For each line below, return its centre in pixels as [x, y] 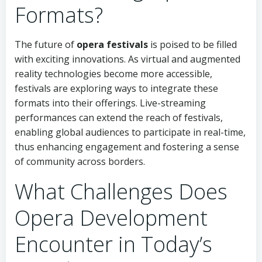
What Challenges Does [121, 192]
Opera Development [111, 218]
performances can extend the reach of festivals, [119, 118]
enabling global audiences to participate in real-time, [130, 132]
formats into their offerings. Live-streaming [110, 103]
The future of [46, 44]
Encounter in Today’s [113, 244]
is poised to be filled [192, 44]
